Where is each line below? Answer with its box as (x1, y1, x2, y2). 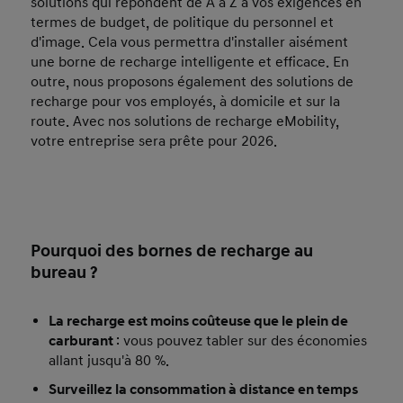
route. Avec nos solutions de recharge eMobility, (31, 112, 340, 130)
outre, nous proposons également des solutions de (31, 72, 354, 91)
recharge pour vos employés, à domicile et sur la (31, 92, 341, 111)
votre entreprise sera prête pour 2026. (31, 131, 278, 150)
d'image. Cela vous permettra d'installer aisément (31, 32, 349, 51)
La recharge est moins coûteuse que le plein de (49, 311, 349, 330)
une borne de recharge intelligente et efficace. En (31, 52, 350, 71)
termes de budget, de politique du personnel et (31, 13, 335, 31)
